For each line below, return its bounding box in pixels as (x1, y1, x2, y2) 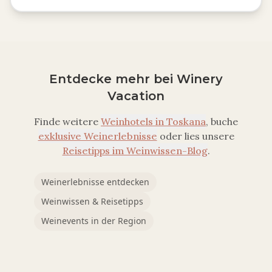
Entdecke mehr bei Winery (49, 72, 223, 86)
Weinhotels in (101, 115, 166, 127)
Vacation (107, 89, 165, 103)
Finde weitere (34, 115, 98, 127)
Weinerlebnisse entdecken (41, 176, 149, 188)
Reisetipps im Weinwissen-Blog (62, 144, 208, 157)
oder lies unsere (159, 130, 234, 142)
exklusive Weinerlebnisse (38, 130, 157, 142)
